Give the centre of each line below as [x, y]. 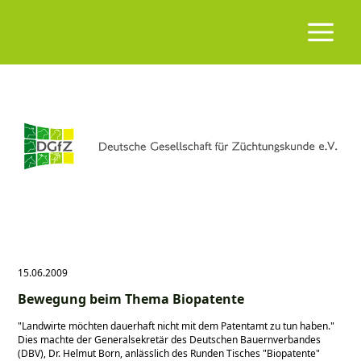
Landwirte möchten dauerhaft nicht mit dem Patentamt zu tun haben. [176, 326]
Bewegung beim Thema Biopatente [131, 299]
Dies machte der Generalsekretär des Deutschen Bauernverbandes [170, 339]
